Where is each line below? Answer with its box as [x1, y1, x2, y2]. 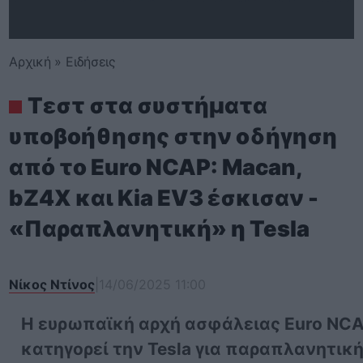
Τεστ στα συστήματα [28, 92, 268, 119]
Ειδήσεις [66, 53, 116, 70]
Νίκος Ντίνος [9, 276, 96, 293]
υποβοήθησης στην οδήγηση [9, 123, 338, 150]
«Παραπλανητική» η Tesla [9, 216, 310, 242]
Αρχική [9, 53, 51, 70]
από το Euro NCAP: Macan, [9, 154, 302, 181]
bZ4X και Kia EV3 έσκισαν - [9, 185, 319, 211]
